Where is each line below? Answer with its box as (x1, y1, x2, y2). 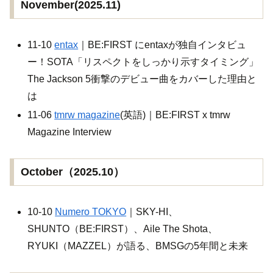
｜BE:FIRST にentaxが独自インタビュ (78, 39, 247, 50)
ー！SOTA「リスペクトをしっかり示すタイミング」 (27, 56, 259, 67)
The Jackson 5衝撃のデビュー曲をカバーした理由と (27, 73, 257, 84)
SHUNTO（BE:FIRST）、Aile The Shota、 (27, 224, 218, 235)
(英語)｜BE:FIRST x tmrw (120, 109, 231, 120)
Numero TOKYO (55, 207, 127, 218)
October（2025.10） (20, 166, 124, 179)
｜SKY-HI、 (126, 207, 179, 218)
